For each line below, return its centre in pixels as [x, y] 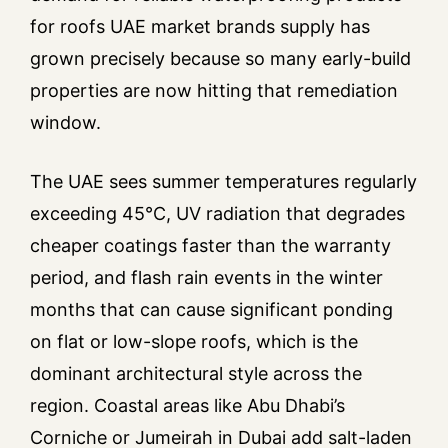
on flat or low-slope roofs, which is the [194, 342]
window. [65, 123]
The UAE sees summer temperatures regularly [223, 182]
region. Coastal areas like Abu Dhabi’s [187, 406]
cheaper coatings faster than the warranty [210, 246]
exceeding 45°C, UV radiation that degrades [217, 214]
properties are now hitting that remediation [214, 91]
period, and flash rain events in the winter [206, 278]
